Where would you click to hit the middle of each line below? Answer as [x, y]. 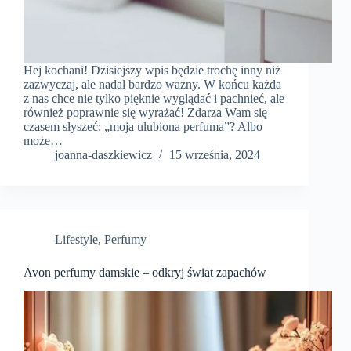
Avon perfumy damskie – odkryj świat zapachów [145, 273]
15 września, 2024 [215, 155]
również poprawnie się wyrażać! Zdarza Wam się [145, 113]
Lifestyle [76, 240]
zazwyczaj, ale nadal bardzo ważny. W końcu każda [152, 85]
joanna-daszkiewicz [103, 155]
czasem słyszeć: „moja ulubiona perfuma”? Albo [143, 127]
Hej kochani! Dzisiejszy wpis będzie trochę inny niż [152, 71]
